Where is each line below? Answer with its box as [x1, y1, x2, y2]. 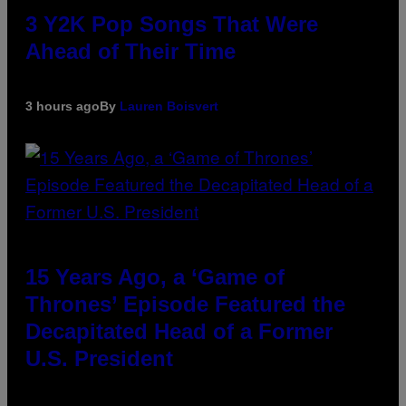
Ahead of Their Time [25, 39, 236, 64]
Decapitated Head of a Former [25, 319, 333, 344]
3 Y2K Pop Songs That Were [25, 12, 318, 37]
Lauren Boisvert [120, 99, 218, 114]
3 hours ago [25, 99, 100, 114]
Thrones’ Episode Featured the [25, 292, 345, 317]
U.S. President [25, 346, 173, 372]
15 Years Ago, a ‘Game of [25, 265, 285, 290]
